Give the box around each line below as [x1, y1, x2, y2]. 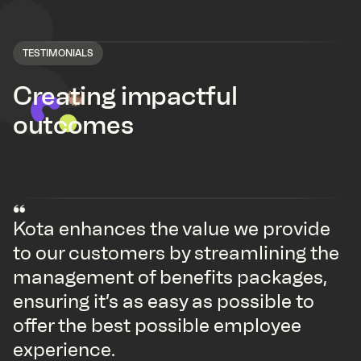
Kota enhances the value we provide [13, 217, 330, 241]
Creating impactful [13, 81, 238, 112]
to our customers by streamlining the [13, 241, 339, 265]
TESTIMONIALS [23, 48, 93, 60]
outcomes [13, 110, 134, 141]
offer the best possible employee [13, 313, 301, 338]
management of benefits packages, [13, 265, 326, 289]
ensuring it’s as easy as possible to [13, 289, 314, 313]
